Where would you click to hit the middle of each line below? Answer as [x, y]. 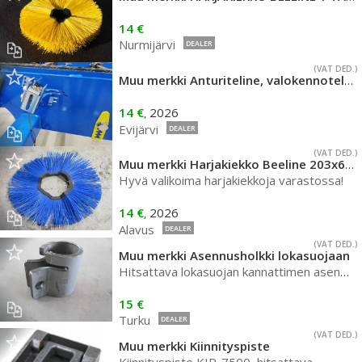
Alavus [137, 229]
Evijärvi [139, 129]
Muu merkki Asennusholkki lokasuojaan [234, 255]
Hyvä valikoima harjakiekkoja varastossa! [231, 180]
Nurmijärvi [147, 44]
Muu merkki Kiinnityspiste [194, 346]
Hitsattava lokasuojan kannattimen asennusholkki [229, 271]
